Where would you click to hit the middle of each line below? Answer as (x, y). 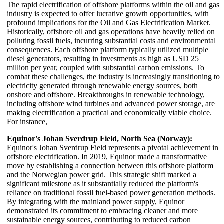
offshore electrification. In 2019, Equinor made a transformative (107, 156)
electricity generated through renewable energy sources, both (102, 85)
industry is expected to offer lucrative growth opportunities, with (108, 13)
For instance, (27, 121)
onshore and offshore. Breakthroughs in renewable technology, (106, 94)
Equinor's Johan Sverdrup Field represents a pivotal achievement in (113, 147)
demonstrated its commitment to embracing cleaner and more (102, 210)
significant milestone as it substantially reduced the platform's (103, 183)
